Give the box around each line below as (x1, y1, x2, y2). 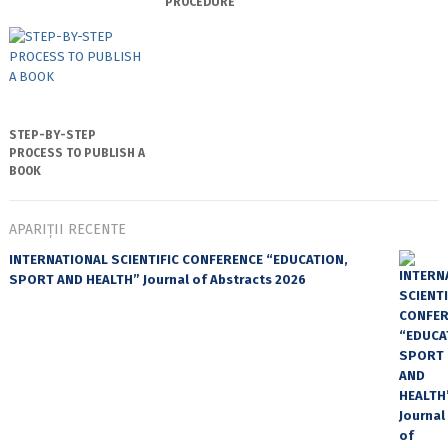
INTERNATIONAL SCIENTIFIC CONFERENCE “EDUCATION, (8, 252, 348, 268)
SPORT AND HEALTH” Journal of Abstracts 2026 (8, 272, 306, 288)
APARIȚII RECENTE (8, 221, 126, 239)
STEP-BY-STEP (8, 128, 96, 143)
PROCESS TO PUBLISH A (8, 146, 145, 161)
